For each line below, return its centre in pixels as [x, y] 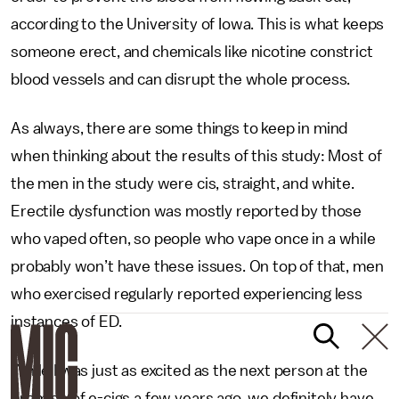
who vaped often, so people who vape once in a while [193, 239]
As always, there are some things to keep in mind [179, 128]
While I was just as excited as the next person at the [189, 370]
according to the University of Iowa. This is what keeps [198, 24]
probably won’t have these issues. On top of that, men [197, 266]
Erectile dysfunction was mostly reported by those [187, 211]
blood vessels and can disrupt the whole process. [181, 79]
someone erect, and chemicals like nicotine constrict [192, 52]
